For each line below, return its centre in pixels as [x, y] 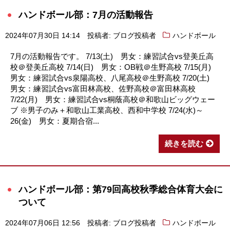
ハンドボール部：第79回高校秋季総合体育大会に [121, 189]
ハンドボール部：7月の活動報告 [86, 15]
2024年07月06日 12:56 [43, 223]
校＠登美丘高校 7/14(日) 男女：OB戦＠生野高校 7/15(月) [114, 67]
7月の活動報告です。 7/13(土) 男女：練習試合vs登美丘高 [112, 56]
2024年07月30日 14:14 [43, 36]
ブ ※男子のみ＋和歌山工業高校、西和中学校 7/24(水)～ [107, 110]
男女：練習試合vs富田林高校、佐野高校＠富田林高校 [103, 89]
